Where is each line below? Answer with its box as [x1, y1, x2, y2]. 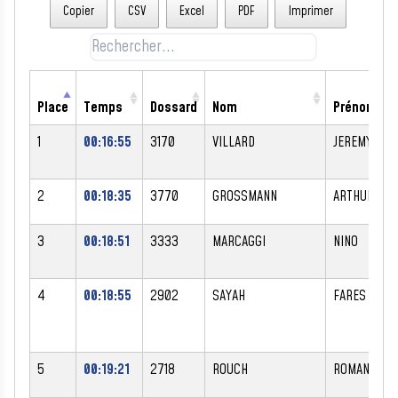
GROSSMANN [212, 186, 277, 206]
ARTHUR [333, 186, 374, 206]
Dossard [150, 97, 197, 117]
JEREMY [333, 131, 372, 152]
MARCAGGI [212, 231, 266, 251]
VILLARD [212, 131, 255, 152]
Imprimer [288, 3, 333, 21]
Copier [63, 3, 95, 21]
